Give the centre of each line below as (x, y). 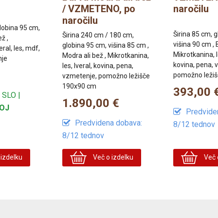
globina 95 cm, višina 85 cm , (106, 45)
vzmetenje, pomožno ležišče (106, 76)
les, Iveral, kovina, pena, (98, 65)
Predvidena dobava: (108, 123)
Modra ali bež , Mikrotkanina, (106, 55)
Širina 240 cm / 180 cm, (98, 35)
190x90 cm (79, 86)
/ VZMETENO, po (99, 9)
